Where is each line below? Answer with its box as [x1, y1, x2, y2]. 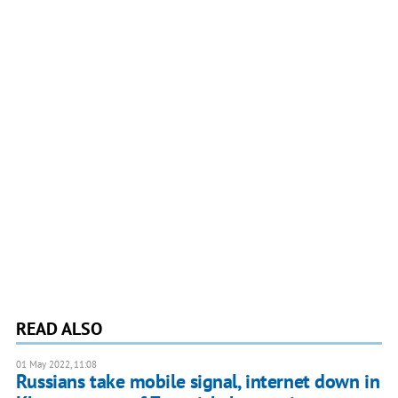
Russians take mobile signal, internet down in [15, 369, 380, 394]
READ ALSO [15, 317, 102, 341]
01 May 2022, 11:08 [15, 358, 97, 371]
